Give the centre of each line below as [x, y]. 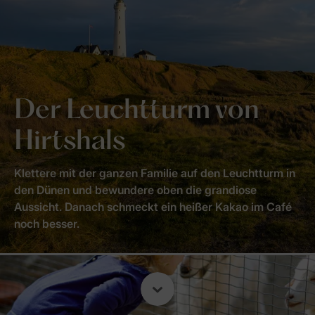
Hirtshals [70, 142]
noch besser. [47, 223]
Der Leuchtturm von [137, 111]
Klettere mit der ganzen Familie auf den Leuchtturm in [155, 173]
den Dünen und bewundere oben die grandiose [135, 189]
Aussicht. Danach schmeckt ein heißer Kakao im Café [153, 206]
